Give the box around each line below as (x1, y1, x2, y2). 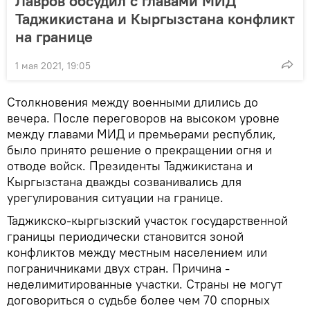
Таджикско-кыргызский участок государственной (7, 212, 288, 228)
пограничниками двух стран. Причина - (7, 259, 230, 276)
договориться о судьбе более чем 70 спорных (7, 291, 270, 308)
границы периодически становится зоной (7, 228, 244, 244)
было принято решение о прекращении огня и (7, 141, 272, 158)
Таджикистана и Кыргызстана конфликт (15, 8, 295, 28)
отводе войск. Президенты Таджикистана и (7, 157, 253, 174)
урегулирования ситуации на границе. (7, 189, 224, 206)
